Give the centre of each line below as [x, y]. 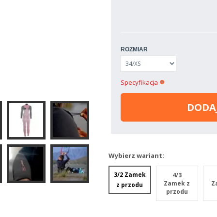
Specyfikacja [139, 82]
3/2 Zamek [130, 175]
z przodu [130, 185]
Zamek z [177, 183]
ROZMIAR [134, 49]
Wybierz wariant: [136, 155]
